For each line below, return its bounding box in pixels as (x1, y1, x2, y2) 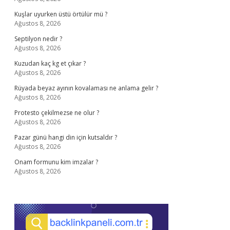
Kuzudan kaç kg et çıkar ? (14, 59, 86, 68)
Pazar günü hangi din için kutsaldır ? (14, 133, 117, 142)
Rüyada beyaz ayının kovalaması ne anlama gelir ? (14, 84, 158, 92)
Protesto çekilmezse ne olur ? (14, 108, 99, 117)
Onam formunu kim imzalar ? (14, 158, 98, 166)
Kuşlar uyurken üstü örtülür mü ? (14, 10, 107, 18)
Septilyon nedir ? (14, 34, 62, 43)
